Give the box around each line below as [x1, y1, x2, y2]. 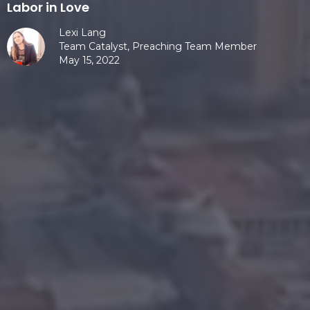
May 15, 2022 [59, 54, 120, 67]
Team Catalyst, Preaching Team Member [59, 40, 257, 53]
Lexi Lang [59, 26, 106, 39]
